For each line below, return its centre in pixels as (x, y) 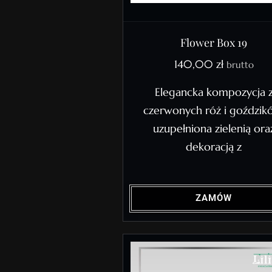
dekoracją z (214, 146)
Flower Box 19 (214, 42)
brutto (240, 64)
